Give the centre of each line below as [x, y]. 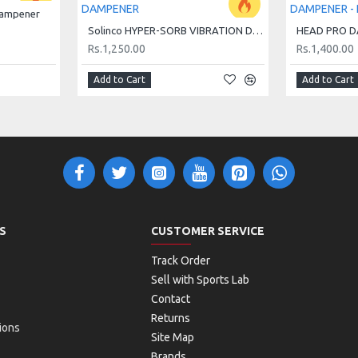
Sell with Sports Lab [200, 280]
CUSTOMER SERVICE [207, 231]
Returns [170, 318]
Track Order [180, 261]
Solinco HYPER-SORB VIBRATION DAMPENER [257, 30]
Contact [170, 299]
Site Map [172, 337]
